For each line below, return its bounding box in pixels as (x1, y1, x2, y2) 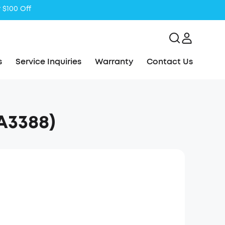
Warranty (95, 56, 134, 67)
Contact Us (147, 56, 193, 67)
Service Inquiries (16, 56, 82, 67)
